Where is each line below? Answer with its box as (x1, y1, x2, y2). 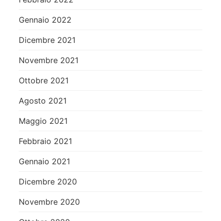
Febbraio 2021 (19, 136, 72, 146)
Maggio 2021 (19, 115, 68, 126)
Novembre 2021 (19, 55, 78, 65)
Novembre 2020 (19, 196, 80, 207)
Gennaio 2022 (19, 14, 72, 25)
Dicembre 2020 (19, 176, 77, 186)
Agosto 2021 (19, 95, 67, 106)
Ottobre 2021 (19, 75, 69, 85)
